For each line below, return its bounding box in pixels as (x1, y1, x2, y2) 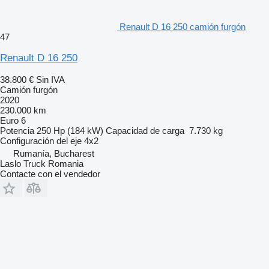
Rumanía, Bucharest (13, 148, 94, 159)
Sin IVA (36, 74, 65, 85)
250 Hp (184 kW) (37, 125, 103, 136)
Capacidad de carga (106, 125, 184, 136)
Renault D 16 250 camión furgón (119, 21, 246, 32)
